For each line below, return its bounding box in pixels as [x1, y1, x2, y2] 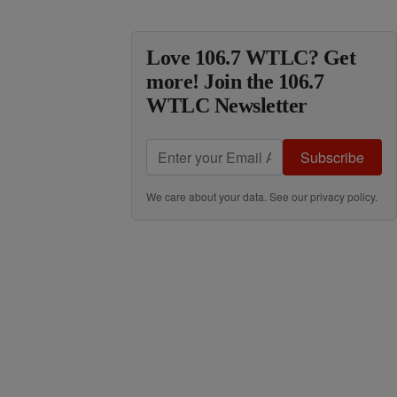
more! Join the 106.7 [146, 70, 324, 93]
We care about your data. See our [146, 189, 310, 204]
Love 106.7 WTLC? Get [146, 46, 356, 69]
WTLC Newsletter [146, 94, 307, 117]
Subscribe [300, 147, 364, 167]
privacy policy [310, 189, 375, 204]
